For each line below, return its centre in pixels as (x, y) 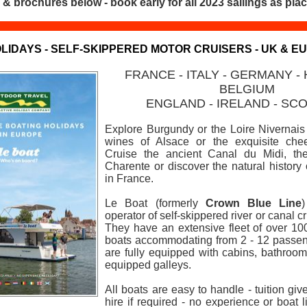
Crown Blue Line (254, 203)
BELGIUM (247, 89)
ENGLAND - (181, 103)
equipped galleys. (148, 265)
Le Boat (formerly (155, 203)
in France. (129, 179)
